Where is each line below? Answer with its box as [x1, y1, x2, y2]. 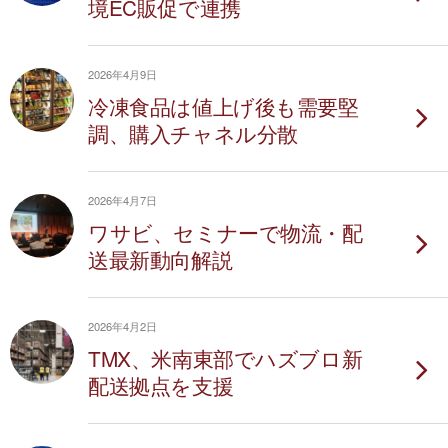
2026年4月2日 [88, 318, 157, 334]
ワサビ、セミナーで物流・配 [88, 217, 363, 247]
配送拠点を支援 [88, 370, 234, 400]
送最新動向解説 [88, 244, 233, 274]
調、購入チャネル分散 [88, 118, 298, 148]
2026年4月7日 [88, 192, 157, 208]
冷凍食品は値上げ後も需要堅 [88, 91, 359, 121]
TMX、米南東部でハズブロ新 [88, 343, 363, 373]
